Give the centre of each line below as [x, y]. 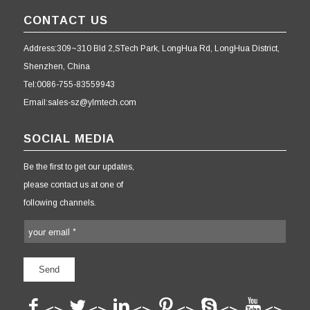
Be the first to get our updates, [79, 167]
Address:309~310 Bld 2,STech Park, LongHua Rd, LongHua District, [151, 49]
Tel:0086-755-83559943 [69, 85]
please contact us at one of [73, 185]
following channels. [60, 203]
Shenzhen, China [56, 67]
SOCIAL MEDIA [69, 139]
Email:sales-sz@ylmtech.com [80, 103]
